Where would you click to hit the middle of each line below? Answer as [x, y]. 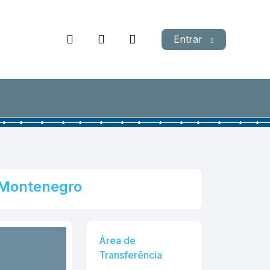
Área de [118, 241]
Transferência [131, 255]
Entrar [190, 39]
